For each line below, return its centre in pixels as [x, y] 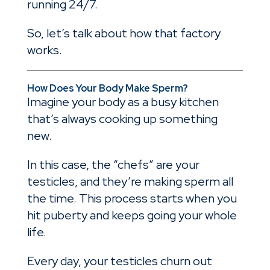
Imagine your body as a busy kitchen [123, 102]
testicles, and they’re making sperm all [130, 182]
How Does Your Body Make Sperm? [107, 89]
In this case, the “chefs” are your [113, 165]
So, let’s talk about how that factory [124, 33]
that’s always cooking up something [122, 119]
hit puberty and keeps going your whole [132, 215]
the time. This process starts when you [132, 199]
